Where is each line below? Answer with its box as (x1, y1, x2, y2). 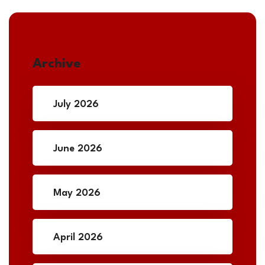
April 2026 (53, 232, 103, 243)
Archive (33, 57, 80, 71)
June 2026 (53, 144, 102, 154)
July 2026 (53, 99, 99, 110)
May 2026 (53, 188, 101, 199)
